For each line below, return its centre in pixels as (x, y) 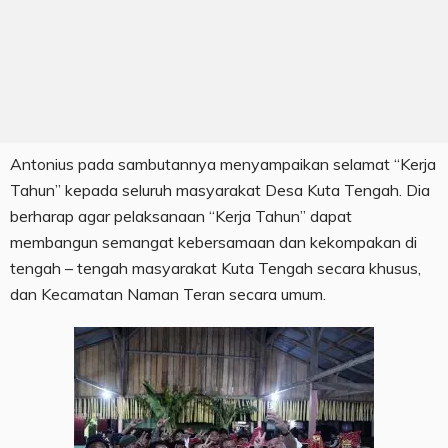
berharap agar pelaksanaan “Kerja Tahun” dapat (181, 216)
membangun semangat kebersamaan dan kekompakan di (213, 242)
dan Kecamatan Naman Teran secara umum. (168, 294)
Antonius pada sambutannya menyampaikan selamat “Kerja (223, 164)
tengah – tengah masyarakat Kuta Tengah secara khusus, (215, 268)
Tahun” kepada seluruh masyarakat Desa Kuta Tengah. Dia (220, 190)
